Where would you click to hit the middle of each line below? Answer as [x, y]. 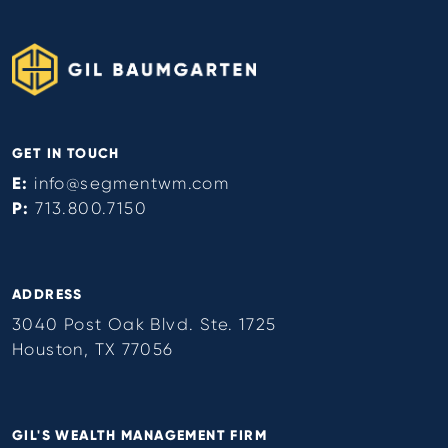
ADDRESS [47, 294]
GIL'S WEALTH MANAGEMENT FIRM [139, 435]
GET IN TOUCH [66, 153]
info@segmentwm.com [132, 183]
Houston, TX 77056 [93, 349]
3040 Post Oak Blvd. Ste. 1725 [144, 324]
